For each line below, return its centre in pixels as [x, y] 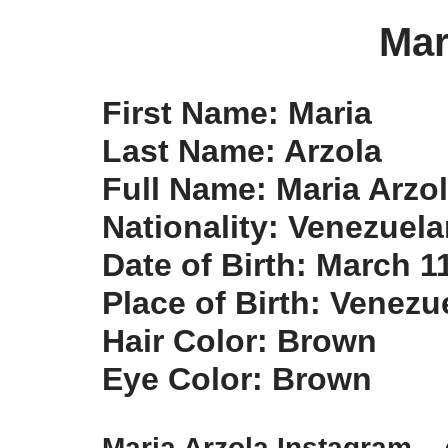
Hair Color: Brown [239, 341]
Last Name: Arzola [242, 151]
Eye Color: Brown [237, 379]
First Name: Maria [237, 113]
